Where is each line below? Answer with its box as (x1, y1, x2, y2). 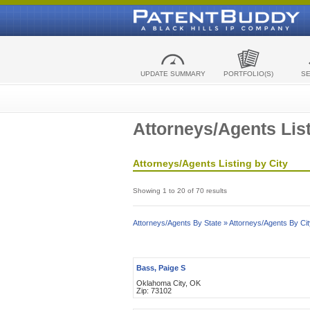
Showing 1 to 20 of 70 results (133, 187, 227, 194)
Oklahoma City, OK (136, 279, 201, 287)
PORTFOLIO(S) (223, 70, 273, 77)
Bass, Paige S (136, 264, 185, 272)
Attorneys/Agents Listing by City (133, 158, 288, 169)
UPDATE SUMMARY (140, 70, 206, 77)
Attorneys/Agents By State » (133, 219, 228, 227)
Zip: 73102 (136, 286, 172, 295)
